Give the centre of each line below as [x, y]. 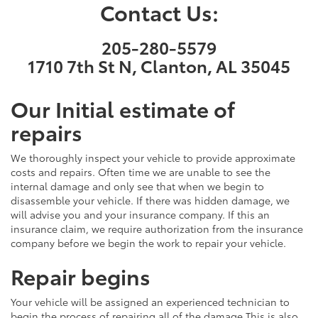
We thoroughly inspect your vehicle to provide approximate [153, 157]
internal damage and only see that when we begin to [137, 186]
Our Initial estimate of [123, 108]
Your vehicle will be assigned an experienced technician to [150, 301]
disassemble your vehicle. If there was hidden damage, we [150, 200]
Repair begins [81, 275]
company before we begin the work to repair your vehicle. [148, 242]
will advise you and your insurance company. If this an [140, 214]
